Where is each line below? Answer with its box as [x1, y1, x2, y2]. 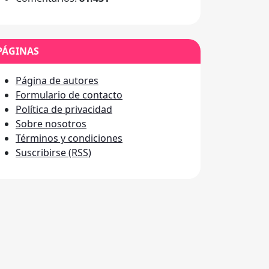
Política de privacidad [16, 103, 112, 116]
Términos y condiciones [16, 131, 122, 145]
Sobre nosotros [16, 117, 86, 130]
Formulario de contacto [16, 88, 122, 101]
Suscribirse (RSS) [16, 146, 91, 159]
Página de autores [16, 74, 98, 87]
